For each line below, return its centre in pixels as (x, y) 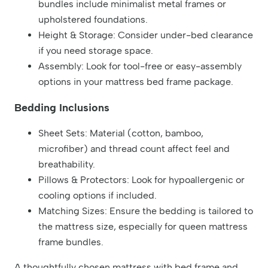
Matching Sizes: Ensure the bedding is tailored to (146, 211)
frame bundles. (71, 242)
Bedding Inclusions (62, 108)
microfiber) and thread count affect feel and (134, 149)
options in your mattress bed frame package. (136, 82)
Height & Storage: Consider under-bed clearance (146, 35)
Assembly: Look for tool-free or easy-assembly (140, 66)
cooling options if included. (98, 196)
